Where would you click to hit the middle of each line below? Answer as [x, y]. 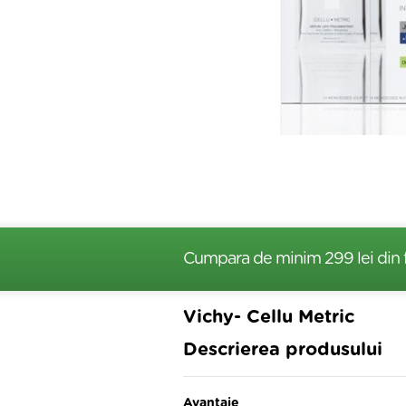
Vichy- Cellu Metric [269, 317]
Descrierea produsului [283, 350]
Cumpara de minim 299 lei [280, 259]
